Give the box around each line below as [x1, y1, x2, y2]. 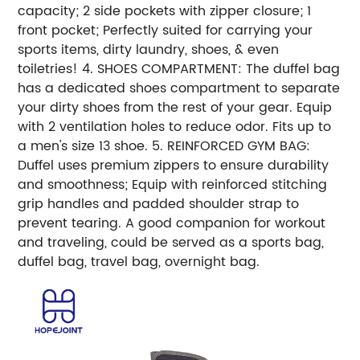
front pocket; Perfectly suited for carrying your [18, 19, 313, 41]
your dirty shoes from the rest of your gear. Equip [18, 96, 333, 118]
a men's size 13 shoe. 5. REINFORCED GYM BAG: [18, 135, 311, 157]
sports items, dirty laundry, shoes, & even [18, 39, 280, 60]
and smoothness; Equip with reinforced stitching [18, 174, 328, 195]
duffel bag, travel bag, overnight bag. [18, 251, 260, 272]
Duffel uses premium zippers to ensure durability [18, 154, 329, 176]
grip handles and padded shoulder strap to [18, 193, 300, 215]
